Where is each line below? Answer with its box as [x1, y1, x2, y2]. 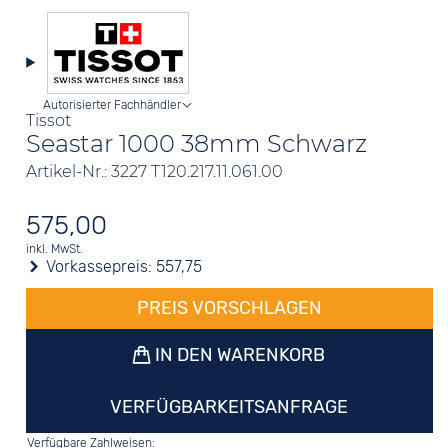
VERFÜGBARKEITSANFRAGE [110, 396, 349, 418]
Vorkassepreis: [42, 257, 157, 276]
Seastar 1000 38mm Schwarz [26, 129, 368, 158]
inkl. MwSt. [26, 242, 84, 256]
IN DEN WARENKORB [151, 344, 326, 366]
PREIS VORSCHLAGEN [136, 297, 322, 319]
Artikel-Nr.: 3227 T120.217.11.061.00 [26, 162, 284, 181]
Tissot [26, 111, 72, 130]
